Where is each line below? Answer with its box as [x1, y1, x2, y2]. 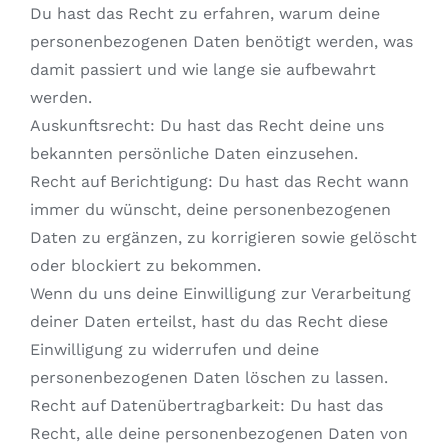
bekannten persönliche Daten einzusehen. [29, 144, 358, 164]
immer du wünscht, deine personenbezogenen [29, 200, 391, 220]
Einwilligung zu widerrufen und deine [29, 340, 319, 360]
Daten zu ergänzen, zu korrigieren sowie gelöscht [29, 228, 417, 248]
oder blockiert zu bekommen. [29, 256, 261, 276]
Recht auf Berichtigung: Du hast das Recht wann [29, 172, 409, 192]
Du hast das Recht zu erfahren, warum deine [29, 4, 380, 24]
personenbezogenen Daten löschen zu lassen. [29, 368, 388, 388]
